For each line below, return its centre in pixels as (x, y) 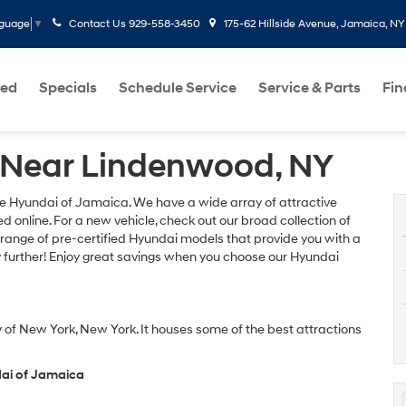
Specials (68, 88)
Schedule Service (178, 88)
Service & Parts (309, 88)
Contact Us (97, 24)
